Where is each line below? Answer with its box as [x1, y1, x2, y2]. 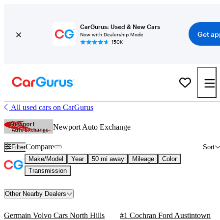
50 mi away [92, 155, 124, 163]
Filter [11, 143, 26, 151]
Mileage [132, 155, 154, 163]
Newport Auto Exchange [53, 123, 131, 131]
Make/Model [28, 155, 63, 163]
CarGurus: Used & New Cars [80, 23, 160, 30]
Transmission [28, 167, 67, 174]
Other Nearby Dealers [5, 190, 66, 197]
